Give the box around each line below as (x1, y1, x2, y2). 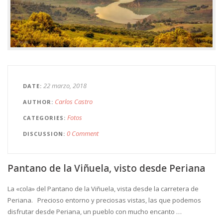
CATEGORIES (23, 113, 64, 121)
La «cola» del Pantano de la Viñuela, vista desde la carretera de (7, 184, 199, 193)
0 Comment (67, 128, 99, 138)
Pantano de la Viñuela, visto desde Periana (7, 161, 205, 175)
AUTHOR (23, 98, 51, 106)
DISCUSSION (23, 129, 63, 137)
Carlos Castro (55, 97, 93, 106)
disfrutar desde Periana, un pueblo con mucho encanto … (7, 207, 182, 216)
